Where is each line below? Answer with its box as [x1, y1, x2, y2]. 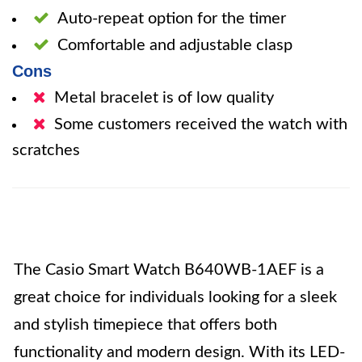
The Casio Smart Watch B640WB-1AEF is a [14, 262, 324, 278]
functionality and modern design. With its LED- [14, 344, 345, 360]
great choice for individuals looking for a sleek [14, 289, 337, 305]
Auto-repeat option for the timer [57, 11, 286, 27]
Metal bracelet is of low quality [54, 90, 274, 106]
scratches [12, 142, 80, 158]
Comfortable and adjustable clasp [57, 37, 293, 53]
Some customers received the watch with [54, 116, 347, 133]
